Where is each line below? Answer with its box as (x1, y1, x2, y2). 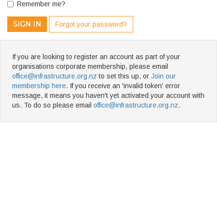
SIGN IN (13, 20, 41, 29)
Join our (151, 72, 176, 80)
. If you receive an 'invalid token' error (66, 82, 180, 90)
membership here (12, 82, 66, 90)
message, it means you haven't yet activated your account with (12, 92, 204, 99)
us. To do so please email (12, 101, 93, 109)
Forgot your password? (55, 20, 127, 28)
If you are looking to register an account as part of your (12, 53, 180, 61)
